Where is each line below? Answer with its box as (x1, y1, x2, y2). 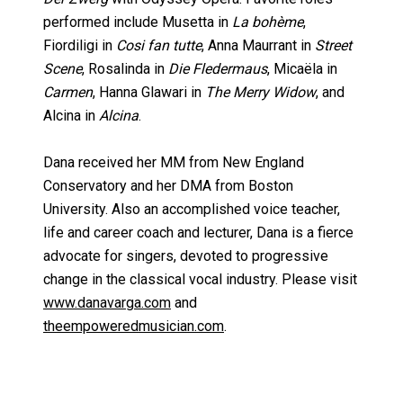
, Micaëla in (267, 60, 337, 78)
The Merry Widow (205, 84, 316, 102)
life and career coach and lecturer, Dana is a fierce (43, 224, 354, 242)
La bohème (232, 13, 303, 31)
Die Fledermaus (168, 60, 267, 78)
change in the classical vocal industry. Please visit (43, 271, 357, 289)
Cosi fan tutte (116, 37, 201, 55)
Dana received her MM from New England (43, 154, 304, 172)
